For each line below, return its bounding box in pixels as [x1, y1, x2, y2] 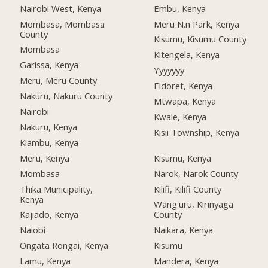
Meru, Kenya [20, 151, 70, 164]
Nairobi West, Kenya [20, 2, 102, 14]
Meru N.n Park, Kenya [154, 17, 240, 30]
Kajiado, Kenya [20, 208, 79, 221]
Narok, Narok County [154, 167, 239, 179]
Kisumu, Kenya [154, 151, 212, 164]
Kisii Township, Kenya [154, 126, 240, 138]
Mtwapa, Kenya [154, 95, 217, 108]
